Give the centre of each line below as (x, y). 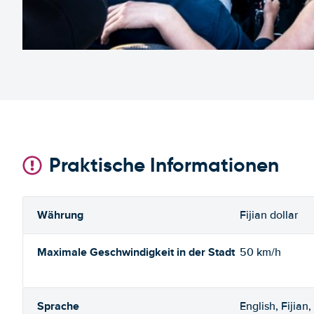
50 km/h (260, 252)
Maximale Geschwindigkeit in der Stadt (136, 252)
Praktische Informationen (164, 165)
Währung (60, 215)
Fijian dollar (269, 215)
